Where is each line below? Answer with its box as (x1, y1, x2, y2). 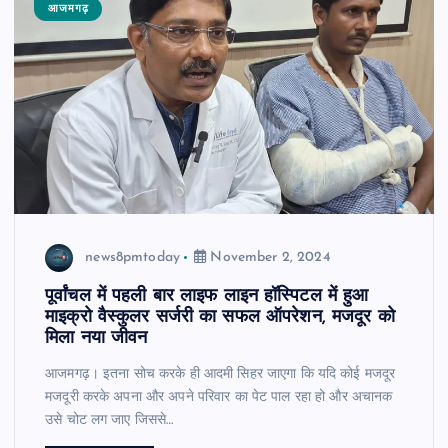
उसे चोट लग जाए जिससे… (45, 413, 174, 429)
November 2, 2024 (206, 249, 331, 265)
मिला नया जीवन (45, 330, 148, 348)
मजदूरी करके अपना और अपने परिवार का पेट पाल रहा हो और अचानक (45, 390, 393, 406)
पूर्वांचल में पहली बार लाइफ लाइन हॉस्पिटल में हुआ (45, 288, 369, 306)
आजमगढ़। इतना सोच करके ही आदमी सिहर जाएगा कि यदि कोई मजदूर (45, 367, 396, 383)
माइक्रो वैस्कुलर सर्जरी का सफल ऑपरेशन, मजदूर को (45, 309, 395, 327)
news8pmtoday (85, 249, 180, 265)
